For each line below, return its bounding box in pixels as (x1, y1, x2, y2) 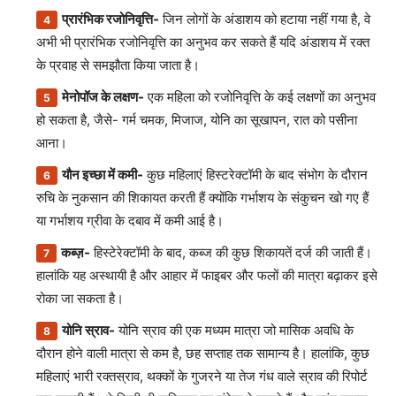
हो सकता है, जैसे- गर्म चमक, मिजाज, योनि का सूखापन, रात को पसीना (36, 111, 357, 128)
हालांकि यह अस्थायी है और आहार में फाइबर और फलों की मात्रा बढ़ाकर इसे (36, 267, 377, 284)
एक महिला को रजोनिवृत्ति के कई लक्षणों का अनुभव (144, 88, 376, 105)
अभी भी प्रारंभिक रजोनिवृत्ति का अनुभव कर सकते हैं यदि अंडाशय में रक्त (36, 34, 369, 50)
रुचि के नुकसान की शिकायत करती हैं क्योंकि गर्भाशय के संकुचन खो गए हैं (36, 189, 369, 206)
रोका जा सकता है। (36, 290, 124, 307)
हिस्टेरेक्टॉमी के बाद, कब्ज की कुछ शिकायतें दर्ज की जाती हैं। (90, 244, 372, 261)
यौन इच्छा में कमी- (62, 166, 143, 183)
